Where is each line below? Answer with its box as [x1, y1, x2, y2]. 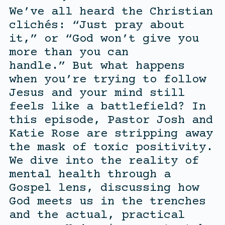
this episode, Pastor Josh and [9, 113, 213, 127]
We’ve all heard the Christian [9, 5, 213, 19]
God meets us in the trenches [9, 194, 206, 208]
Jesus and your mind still [9, 86, 185, 100]
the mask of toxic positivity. [9, 140, 213, 154]
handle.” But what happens [9, 59, 185, 73]
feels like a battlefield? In [9, 99, 206, 114]
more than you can [9, 45, 129, 59]
